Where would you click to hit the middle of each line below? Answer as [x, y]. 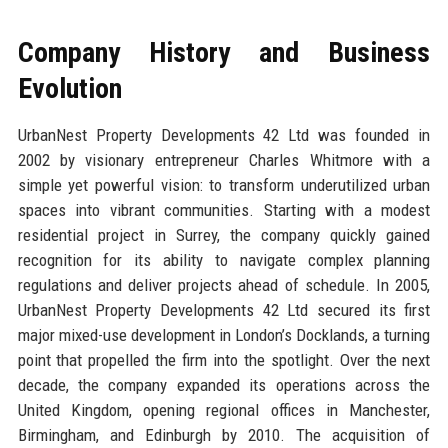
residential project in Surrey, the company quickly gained [224, 234]
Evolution [69, 88]
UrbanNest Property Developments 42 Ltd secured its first [224, 309]
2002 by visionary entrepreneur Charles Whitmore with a [224, 159]
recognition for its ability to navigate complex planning [224, 259]
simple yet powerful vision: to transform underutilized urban [224, 184]
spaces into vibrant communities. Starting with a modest [224, 209]
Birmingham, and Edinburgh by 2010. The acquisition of [224, 434]
